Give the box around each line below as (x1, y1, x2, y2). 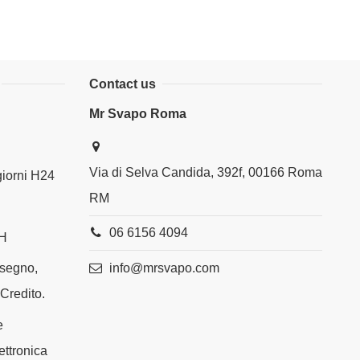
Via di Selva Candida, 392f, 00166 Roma (89, 166, 322, 180)
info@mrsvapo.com (108, 260, 219, 275)
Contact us (89, 76, 156, 91)
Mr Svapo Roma (89, 107, 186, 121)
